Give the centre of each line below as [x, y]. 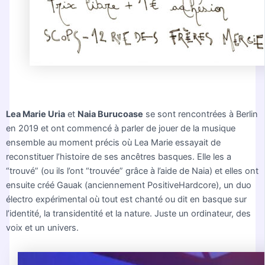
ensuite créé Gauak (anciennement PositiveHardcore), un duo [129, 185]
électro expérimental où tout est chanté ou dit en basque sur [127, 199]
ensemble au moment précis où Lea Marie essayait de [114, 142]
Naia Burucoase [111, 114]
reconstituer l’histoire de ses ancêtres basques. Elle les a [119, 156]
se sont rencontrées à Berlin [201, 114]
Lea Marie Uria [36, 114]
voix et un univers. [43, 227]
